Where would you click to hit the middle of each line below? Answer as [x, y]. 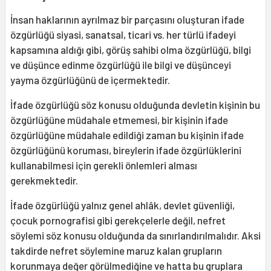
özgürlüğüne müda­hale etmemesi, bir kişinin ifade [119, 119]
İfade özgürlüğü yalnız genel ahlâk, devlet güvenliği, [122, 205]
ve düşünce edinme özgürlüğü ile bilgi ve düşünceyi [121, 64]
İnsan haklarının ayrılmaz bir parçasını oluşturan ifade [127, 19]
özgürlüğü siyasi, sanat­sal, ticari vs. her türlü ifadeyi [123, 34]
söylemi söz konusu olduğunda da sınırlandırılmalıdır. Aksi [135, 235]
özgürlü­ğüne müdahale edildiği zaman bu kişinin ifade [127, 135]
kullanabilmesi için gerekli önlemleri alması [104, 165]
